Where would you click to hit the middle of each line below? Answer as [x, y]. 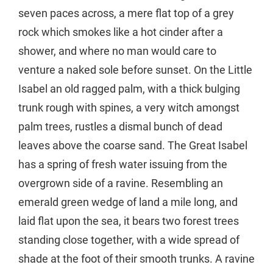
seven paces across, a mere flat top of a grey [126, 13]
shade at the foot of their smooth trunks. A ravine [136, 258]
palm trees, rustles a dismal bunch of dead [120, 126]
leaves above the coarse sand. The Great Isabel [133, 145]
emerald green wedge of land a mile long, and [128, 202]
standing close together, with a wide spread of [129, 239]
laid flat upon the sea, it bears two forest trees [129, 221]
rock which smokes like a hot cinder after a [121, 32]
